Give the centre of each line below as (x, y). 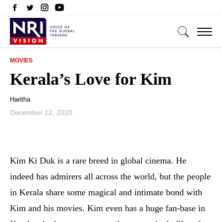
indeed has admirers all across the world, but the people (110, 176)
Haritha (20, 99)
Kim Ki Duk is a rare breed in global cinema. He (98, 161)
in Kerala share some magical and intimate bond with (106, 192)
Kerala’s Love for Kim (91, 79)
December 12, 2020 (41, 112)
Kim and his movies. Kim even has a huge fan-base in (108, 208)
